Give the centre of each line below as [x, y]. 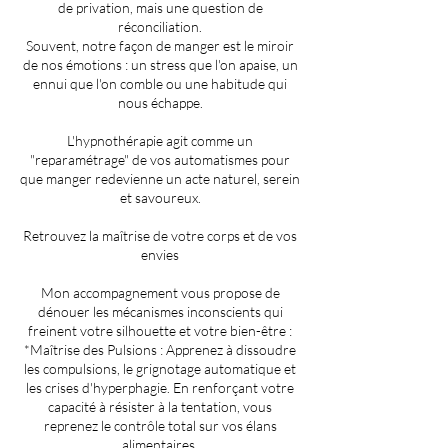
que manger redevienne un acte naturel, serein [160, 179]
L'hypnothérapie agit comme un [160, 141]
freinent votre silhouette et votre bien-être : [160, 331]
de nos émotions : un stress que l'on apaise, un [160, 65]
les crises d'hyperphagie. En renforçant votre [160, 388]
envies [160, 255]
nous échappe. [160, 103]
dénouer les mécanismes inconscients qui [160, 312]
